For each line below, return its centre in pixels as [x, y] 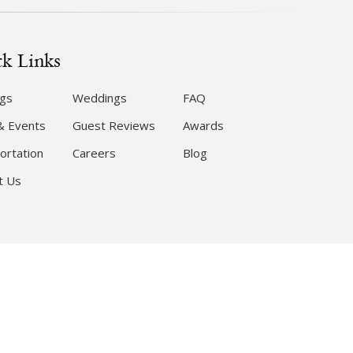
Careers [94, 153]
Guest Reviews [113, 125]
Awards [204, 125]
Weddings [99, 98]
